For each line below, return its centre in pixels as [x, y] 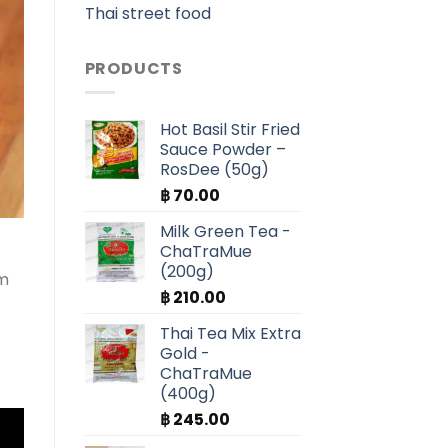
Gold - [184, 354]
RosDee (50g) [214, 170]
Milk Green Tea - [225, 232]
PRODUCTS [133, 68]
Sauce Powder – [222, 150]
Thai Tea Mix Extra [230, 334]
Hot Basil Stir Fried [229, 130]
